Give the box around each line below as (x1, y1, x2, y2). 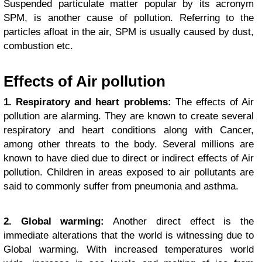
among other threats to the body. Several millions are (4, 139, 254, 150)
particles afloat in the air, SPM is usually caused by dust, (4, 26, 254, 38)
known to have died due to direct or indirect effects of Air (4, 153, 254, 164)
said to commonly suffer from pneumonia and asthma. (4, 181, 239, 192)
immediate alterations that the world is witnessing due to (4, 230, 254, 242)
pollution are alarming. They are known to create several (4, 111, 254, 122)
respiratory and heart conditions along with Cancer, (4, 125, 254, 136)
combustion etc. (4, 40, 73, 52)
